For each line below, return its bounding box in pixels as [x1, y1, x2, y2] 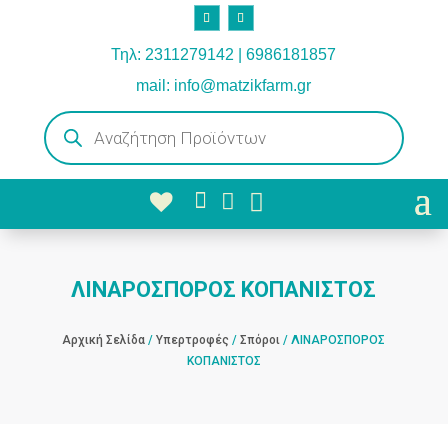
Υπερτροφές [156, 332, 230, 347]
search [42, 120, 82, 135]
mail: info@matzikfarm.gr [136, 76, 312, 94]
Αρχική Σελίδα [62, 332, 146, 347]
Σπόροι [240, 332, 281, 347]
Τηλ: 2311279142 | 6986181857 [111, 45, 337, 63]
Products [42, 108, 94, 123]
